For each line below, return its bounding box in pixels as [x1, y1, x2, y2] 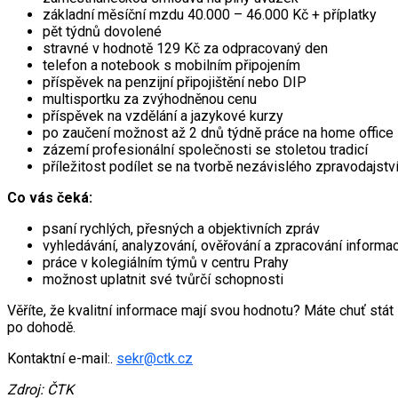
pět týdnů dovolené [43, 22, 162, 40]
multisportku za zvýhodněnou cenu [43, 90, 257, 107]
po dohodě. [7, 318, 76, 336]
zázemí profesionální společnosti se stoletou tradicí [43, 140, 368, 158]
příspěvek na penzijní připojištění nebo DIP [43, 73, 306, 91]
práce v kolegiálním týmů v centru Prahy [43, 253, 289, 271]
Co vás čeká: [7, 188, 92, 206]
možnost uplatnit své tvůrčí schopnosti [43, 270, 283, 288]
